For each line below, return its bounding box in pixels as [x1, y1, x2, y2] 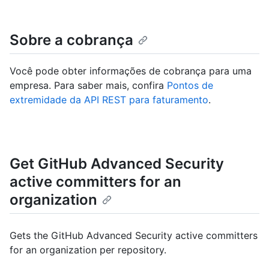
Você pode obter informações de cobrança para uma [10, 65, 252, 77]
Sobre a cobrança [10, 31, 133, 49]
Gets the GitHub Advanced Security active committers [10, 229, 258, 242]
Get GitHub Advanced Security [10, 155, 224, 173]
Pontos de [167, 79, 213, 92]
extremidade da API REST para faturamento [10, 94, 208, 106]
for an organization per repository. [10, 244, 166, 256]
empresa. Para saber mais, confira [10, 79, 167, 92]
